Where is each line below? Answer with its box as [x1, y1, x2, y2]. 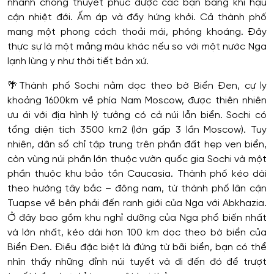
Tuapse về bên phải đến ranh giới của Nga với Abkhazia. [7, 198, 267, 209]
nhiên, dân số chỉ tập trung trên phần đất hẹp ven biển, [7, 139, 267, 150]
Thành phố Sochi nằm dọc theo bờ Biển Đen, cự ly [19, 80, 267, 91]
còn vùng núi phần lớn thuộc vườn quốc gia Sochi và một [7, 154, 267, 165]
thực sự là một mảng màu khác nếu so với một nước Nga [7, 41, 267, 52]
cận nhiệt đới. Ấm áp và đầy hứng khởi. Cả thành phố [7, 12, 267, 23]
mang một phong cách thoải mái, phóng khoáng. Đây [7, 26, 267, 37]
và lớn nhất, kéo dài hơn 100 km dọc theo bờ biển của [7, 227, 267, 238]
